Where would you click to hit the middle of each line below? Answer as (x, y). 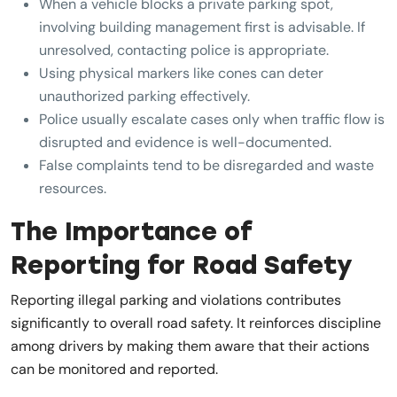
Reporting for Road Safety (182, 265)
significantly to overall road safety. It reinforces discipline (196, 323)
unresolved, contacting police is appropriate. (184, 50)
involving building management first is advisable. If (202, 27)
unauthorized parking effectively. (144, 96)
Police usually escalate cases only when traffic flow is (212, 119)
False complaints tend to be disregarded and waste (206, 165)
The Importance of (132, 231)
